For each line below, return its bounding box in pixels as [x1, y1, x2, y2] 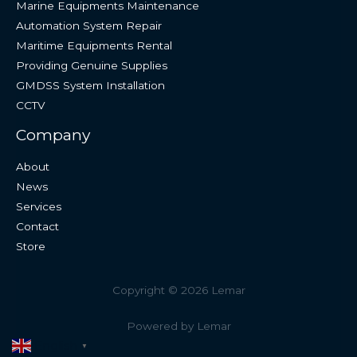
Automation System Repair [16, 19, 162, 33]
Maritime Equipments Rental [16, 39, 172, 53]
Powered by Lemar [126, 319, 231, 332]
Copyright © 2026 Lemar [112, 283, 245, 296]
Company [16, 125, 90, 145]
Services [16, 199, 61, 213]
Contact [16, 219, 59, 233]
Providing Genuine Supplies [16, 59, 167, 73]
